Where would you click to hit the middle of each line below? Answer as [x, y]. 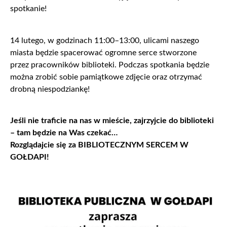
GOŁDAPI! [30, 157]
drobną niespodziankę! [50, 89]
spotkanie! [28, 9]
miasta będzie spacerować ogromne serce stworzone [103, 52]
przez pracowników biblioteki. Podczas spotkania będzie [110, 65]
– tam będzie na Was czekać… [64, 133]
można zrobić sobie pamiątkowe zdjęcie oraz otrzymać [106, 77]
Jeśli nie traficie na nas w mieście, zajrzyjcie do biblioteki [112, 121]
